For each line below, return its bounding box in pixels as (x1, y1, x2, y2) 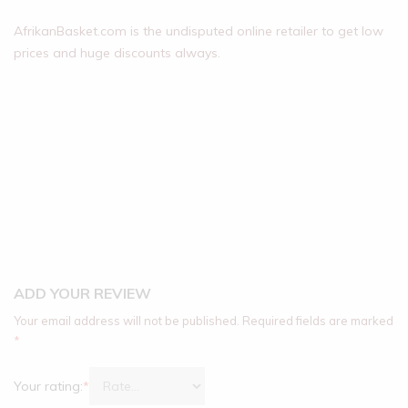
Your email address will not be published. (14, 313, 240, 328)
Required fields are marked (242, 313, 393, 328)
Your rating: (14, 378, 83, 394)
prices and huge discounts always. (14, 45, 220, 61)
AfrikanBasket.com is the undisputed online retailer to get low (14, 23, 383, 39)
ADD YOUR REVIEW (14, 284, 151, 302)
